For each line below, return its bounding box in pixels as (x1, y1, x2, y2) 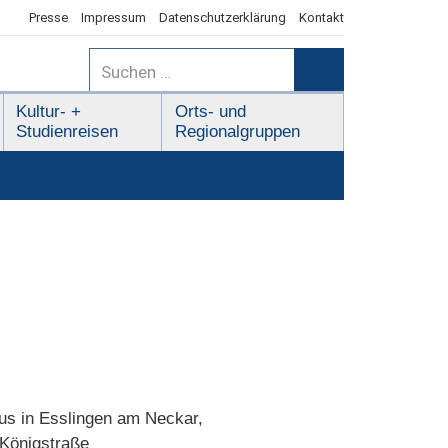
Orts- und (174, 102, 246, 121)
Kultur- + (16, 102, 82, 121)
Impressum (80, 9, 146, 25)
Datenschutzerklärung (158, 9, 286, 25)
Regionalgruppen (174, 122, 300, 141)
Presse (28, 9, 68, 25)
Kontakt (298, 9, 344, 25)
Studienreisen (16, 122, 119, 141)
